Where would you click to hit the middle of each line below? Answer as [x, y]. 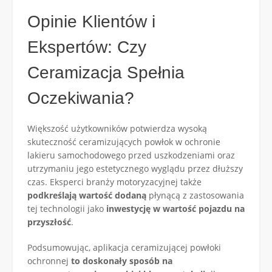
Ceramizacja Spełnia [106, 72]
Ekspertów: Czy [87, 47]
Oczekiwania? [81, 98]
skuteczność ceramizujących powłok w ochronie [124, 141]
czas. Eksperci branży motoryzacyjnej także [114, 182]
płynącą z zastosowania [195, 195]
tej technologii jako [67, 208]
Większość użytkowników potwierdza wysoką [117, 128]
